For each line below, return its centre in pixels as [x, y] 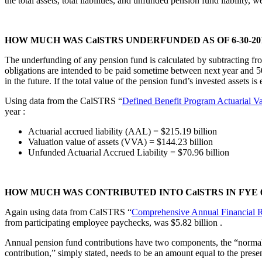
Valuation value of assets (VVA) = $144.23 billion [120, 142]
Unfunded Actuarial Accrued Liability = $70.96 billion [129, 153]
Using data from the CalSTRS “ [63, 101]
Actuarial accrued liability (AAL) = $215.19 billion [123, 132]
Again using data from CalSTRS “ [68, 212]
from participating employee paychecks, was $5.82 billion [112, 223]
